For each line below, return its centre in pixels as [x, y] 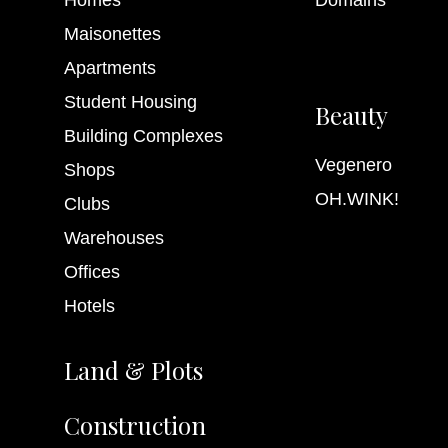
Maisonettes [112, 33]
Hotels [89, 305]
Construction [134, 424]
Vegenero [353, 164]
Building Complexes [143, 135]
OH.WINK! [356, 198]
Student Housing [130, 101]
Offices [91, 271]
